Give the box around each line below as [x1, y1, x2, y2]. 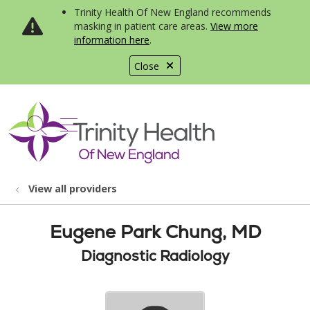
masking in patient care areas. [74, 19, 210, 33]
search [35, 118, 97, 146]
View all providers [28, 182, 117, 195]
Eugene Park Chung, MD [49, 220, 261, 244]
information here [74, 33, 149, 46]
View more [210, 19, 258, 33]
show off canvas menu [60, 109, 264, 136]
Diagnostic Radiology [80, 246, 230, 265]
